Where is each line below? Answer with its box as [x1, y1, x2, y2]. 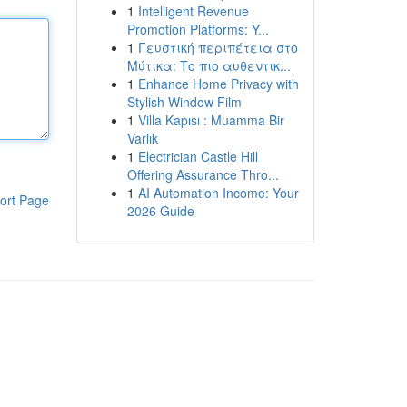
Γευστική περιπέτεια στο [137, 38, 298, 56]
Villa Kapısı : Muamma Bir [137, 111, 284, 129]
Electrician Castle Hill [137, 147, 258, 165]
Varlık [126, 129, 158, 147]
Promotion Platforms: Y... [126, 20, 269, 38]
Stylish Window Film [126, 93, 242, 111]
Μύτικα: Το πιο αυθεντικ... [126, 56, 291, 74]
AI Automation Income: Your [137, 184, 299, 202]
